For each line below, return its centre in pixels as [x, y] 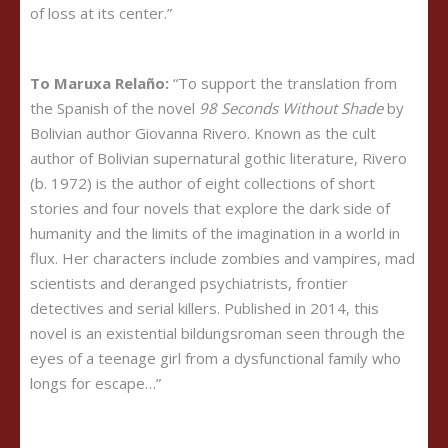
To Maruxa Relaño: [99, 83]
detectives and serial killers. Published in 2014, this [204, 308]
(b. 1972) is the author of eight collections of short [202, 183]
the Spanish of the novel [114, 108]
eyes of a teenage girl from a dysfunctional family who [215, 358]
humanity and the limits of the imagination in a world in [215, 233]
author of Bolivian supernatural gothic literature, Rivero [218, 158]
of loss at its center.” [101, 13]
